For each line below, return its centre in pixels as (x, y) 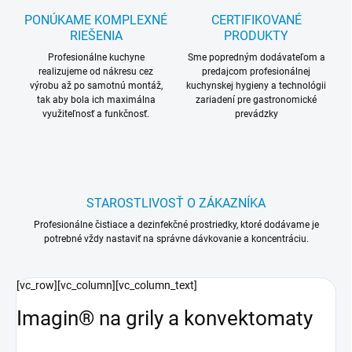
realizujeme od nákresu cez (96, 72)
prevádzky (256, 114)
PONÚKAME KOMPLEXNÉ (96, 20)
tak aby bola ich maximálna (96, 100)
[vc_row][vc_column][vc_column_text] (107, 286)
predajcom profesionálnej (256, 72)
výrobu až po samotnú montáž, (96, 86)
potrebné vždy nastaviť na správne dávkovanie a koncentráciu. (176, 239)
